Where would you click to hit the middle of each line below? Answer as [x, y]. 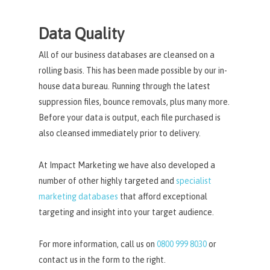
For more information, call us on [98, 244]
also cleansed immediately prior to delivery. [120, 133]
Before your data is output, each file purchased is [130, 117]
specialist [194, 181]
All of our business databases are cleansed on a [127, 55]
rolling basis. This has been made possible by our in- [133, 70]
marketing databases [79, 196]
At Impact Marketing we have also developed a [127, 165]
